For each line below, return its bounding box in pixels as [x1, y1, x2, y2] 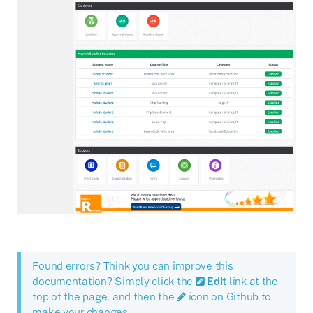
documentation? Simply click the [32, 274, 196, 287]
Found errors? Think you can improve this [32, 259, 233, 272]
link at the [226, 274, 278, 287]
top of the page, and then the [32, 289, 177, 303]
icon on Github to [186, 289, 272, 303]
